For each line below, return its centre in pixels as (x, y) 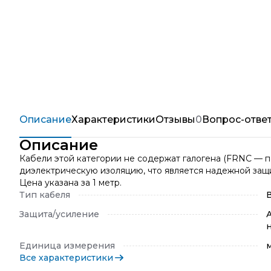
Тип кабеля (45, 195)
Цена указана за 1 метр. (70, 183)
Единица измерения (67, 246)
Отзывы (175, 119)
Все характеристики (66, 258)
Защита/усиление (59, 214)
